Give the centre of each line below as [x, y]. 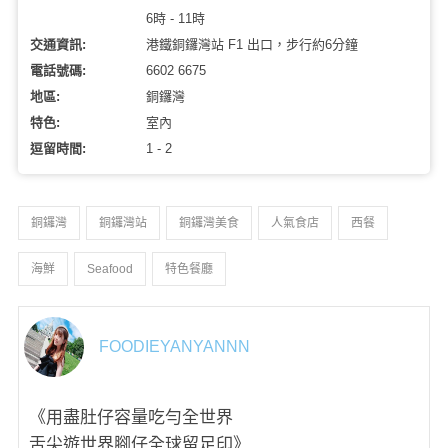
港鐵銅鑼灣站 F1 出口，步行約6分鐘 [252, 44]
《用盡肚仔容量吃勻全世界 [131, 417]
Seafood [110, 268]
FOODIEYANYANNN [174, 346]
